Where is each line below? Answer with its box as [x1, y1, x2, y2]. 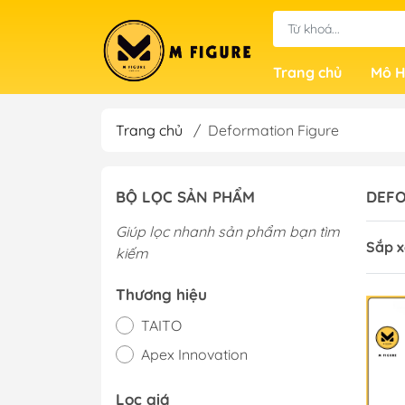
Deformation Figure [208, 121, 339, 139]
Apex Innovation [141, 345, 248, 363]
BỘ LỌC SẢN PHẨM [116, 187, 255, 206]
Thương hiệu [116, 285, 207, 304]
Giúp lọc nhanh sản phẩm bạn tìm [116, 222, 340, 240]
